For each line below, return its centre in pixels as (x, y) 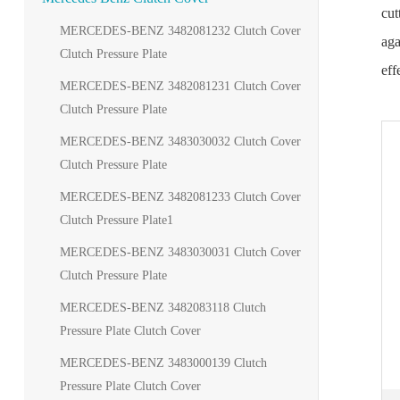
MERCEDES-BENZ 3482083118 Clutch (162, 308)
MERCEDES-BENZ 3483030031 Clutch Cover (180, 252)
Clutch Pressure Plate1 (116, 220)
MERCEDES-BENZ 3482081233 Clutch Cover (180, 197)
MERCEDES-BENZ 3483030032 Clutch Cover (180, 142)
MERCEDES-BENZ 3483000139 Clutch (163, 363)
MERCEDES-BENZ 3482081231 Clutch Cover (180, 86)
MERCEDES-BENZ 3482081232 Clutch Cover (180, 31)
